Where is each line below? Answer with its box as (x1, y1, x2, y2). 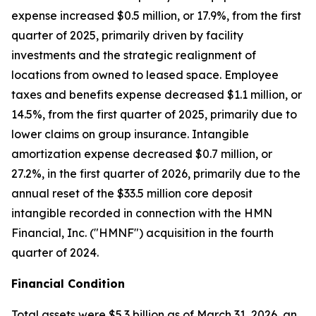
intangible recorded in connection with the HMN (11, 206, 272, 220)
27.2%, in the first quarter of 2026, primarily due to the (11, 166, 300, 181)
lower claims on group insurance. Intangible (11, 127, 249, 141)
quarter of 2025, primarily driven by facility (11, 28, 243, 42)
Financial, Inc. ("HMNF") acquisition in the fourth (11, 226, 274, 240)
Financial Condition (11, 276, 125, 291)
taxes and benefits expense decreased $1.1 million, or (11, 87, 302, 102)
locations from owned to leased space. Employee (11, 68, 279, 82)
